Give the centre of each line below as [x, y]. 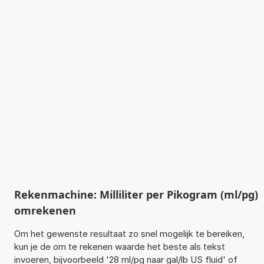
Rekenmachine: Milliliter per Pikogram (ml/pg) [136, 194]
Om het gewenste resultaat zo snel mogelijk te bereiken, [129, 233]
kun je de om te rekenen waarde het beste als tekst [119, 246]
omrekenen [45, 210]
